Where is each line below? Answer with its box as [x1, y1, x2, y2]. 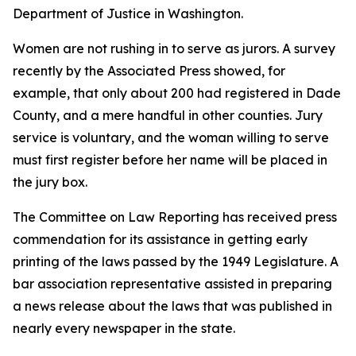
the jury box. [13, 174, 87, 190]
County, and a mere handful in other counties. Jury [13, 107, 323, 123]
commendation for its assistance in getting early [13, 231, 308, 247]
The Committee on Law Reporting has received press [13, 209, 337, 225]
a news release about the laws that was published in [13, 298, 332, 314]
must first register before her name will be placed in [13, 152, 327, 168]
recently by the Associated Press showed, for [13, 63, 285, 79]
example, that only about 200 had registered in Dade [13, 85, 341, 101]
